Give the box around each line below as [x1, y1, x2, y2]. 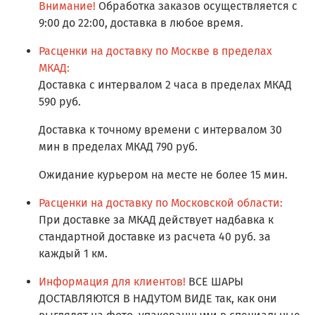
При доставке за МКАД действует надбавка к [39, 213, 274, 227]
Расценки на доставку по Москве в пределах [39, 44, 272, 58]
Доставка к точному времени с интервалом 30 [39, 123, 282, 137]
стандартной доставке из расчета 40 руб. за [39, 230, 271, 244]
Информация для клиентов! [39, 275, 186, 289]
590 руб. [39, 95, 81, 109]
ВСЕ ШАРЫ [186, 275, 243, 289]
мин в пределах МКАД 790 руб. [39, 140, 198, 154]
